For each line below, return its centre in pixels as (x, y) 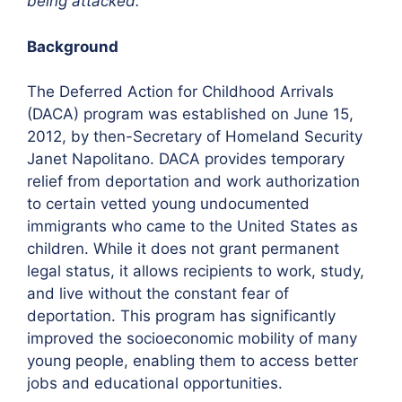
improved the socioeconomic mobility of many (192, 338)
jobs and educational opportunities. (155, 383)
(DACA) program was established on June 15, (190, 114)
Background (73, 46)
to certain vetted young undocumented (168, 204)
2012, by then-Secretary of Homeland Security (195, 136)
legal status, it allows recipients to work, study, (196, 271)
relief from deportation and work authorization (193, 181)
